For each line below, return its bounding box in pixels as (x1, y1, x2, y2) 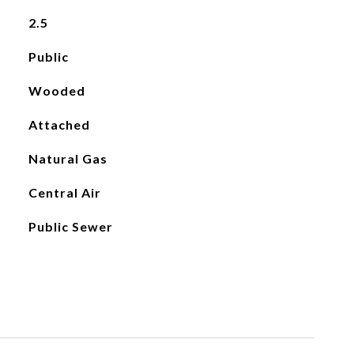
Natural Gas (28, 151, 107, 166)
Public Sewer (28, 219, 113, 234)
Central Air (28, 185, 101, 200)
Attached (28, 117, 90, 132)
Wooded (28, 83, 85, 98)
